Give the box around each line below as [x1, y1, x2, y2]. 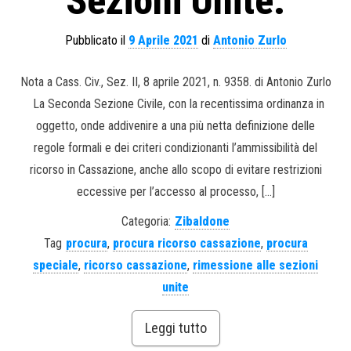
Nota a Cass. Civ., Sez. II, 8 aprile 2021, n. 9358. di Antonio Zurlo [20, 74, 331, 89]
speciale [33, 257, 78, 273]
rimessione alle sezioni [193, 257, 318, 273]
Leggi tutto [144, 319, 207, 336]
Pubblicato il [64, 32, 128, 48]
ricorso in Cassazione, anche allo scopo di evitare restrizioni [29, 161, 322, 177]
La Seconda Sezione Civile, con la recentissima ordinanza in [27, 96, 324, 111]
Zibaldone [175, 213, 230, 229]
